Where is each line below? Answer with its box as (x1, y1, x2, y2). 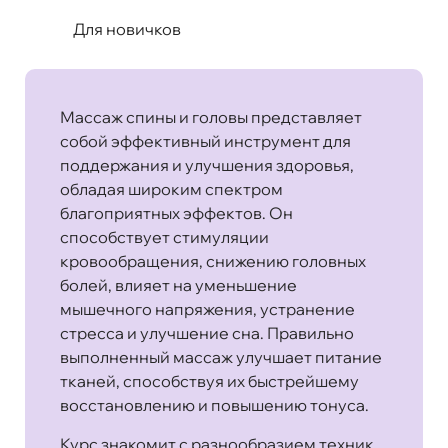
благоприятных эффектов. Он (60, 202, 293, 223)
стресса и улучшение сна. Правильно (60, 322, 354, 343)
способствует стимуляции (60, 226, 269, 247)
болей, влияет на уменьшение (60, 274, 297, 295)
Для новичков (73, 18, 181, 39)
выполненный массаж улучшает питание (60, 346, 382, 367)
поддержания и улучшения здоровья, (60, 154, 354, 175)
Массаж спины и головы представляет (60, 106, 362, 127)
